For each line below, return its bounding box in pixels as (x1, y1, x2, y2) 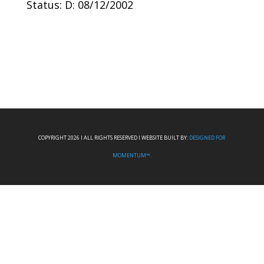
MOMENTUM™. (112, 151, 151, 159)
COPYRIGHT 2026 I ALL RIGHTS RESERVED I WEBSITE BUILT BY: (38, 134, 190, 141)
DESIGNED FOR (189, 134, 226, 141)
